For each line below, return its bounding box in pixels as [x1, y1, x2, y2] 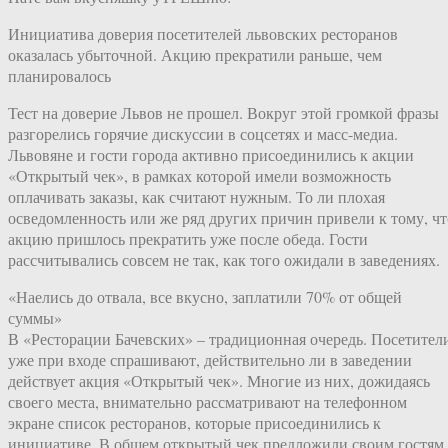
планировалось [8, 65, 111, 87]
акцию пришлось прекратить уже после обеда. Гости [8, 228, 368, 250]
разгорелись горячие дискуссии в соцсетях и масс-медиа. [8, 123, 398, 145]
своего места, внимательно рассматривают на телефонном [8, 391, 407, 413]
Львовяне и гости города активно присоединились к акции [8, 144, 414, 166]
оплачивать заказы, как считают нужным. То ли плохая [8, 186, 385, 208]
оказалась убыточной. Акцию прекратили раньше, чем [8, 44, 382, 66]
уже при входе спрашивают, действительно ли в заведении [8, 349, 412, 371]
